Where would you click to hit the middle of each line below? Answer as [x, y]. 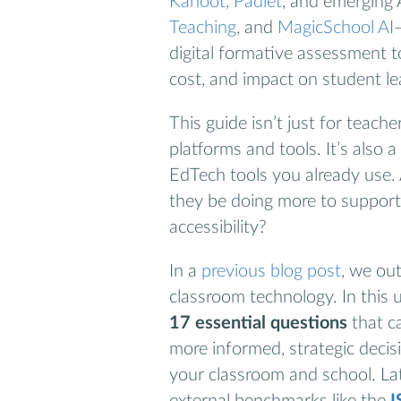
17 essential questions [258, 323]
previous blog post [271, 271]
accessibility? [218, 227]
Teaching [203, 28]
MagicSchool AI [336, 28]
